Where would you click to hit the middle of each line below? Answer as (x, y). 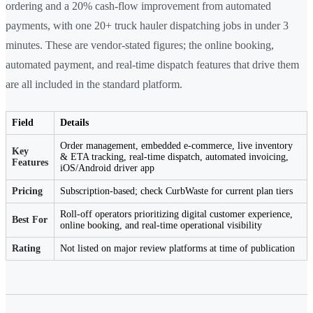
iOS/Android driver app (107, 168)
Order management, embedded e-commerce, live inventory (176, 146)
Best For (30, 220)
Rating (26, 249)
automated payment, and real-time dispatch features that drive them (152, 65)
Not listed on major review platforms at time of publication (177, 249)
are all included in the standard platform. (94, 85)
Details (74, 123)
